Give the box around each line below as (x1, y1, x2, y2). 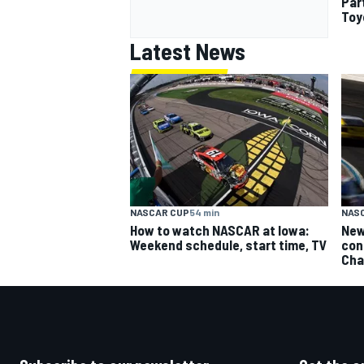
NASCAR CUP (130, 206, 189, 218)
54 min (189, 206, 219, 218)
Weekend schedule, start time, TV (130, 236, 327, 253)
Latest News (130, 37, 245, 66)
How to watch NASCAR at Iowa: (130, 221, 310, 238)
